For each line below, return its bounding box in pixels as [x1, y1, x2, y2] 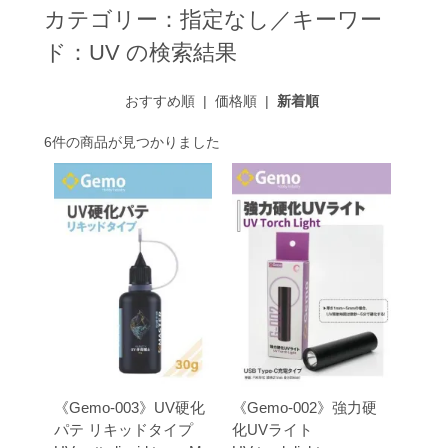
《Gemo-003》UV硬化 [53, 399, 205, 417]
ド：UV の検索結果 [43, 39, 237, 65]
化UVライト [232, 421, 314, 439]
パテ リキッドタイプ [53, 421, 193, 439]
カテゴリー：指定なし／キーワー [43, 6, 382, 32]
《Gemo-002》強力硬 [232, 399, 378, 417]
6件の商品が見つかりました [43, 134, 220, 151]
